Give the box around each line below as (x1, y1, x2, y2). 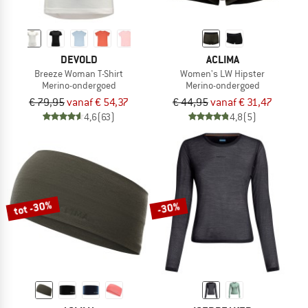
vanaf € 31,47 (210, 95, 272, 109)
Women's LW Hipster (180, 67, 265, 80)
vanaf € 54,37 (67, 95, 129, 109)
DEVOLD (60, 52, 98, 67)
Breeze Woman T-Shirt (34, 67, 124, 80)
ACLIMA (206, 52, 239, 67)
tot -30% (12, 197, 54, 219)
